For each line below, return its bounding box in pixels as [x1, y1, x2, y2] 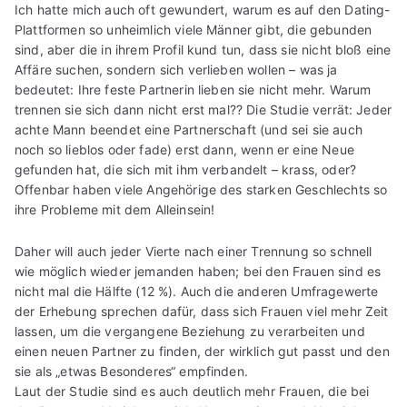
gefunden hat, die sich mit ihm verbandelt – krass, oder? [15, 162, 357, 178]
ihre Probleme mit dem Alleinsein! [15, 202, 215, 218]
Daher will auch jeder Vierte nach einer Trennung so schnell [15, 243, 372, 260]
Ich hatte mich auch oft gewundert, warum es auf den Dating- [15, 2, 391, 18]
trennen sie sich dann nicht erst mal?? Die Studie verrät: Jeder [15, 102, 392, 118]
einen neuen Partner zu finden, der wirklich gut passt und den [15, 343, 390, 360]
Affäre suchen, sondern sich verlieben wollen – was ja [15, 62, 338, 78]
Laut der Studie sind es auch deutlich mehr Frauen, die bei [15, 383, 370, 400]
